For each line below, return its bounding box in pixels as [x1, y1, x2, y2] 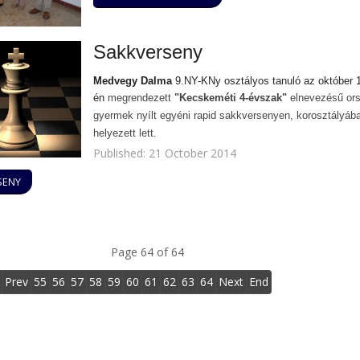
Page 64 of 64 [111, 244, 185, 260]
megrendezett [104, 92, 174, 104]
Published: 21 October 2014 [92, 145, 236, 161]
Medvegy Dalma [92, 75, 172, 87]
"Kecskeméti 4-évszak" [174, 92, 287, 104]
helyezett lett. [92, 127, 157, 139]
